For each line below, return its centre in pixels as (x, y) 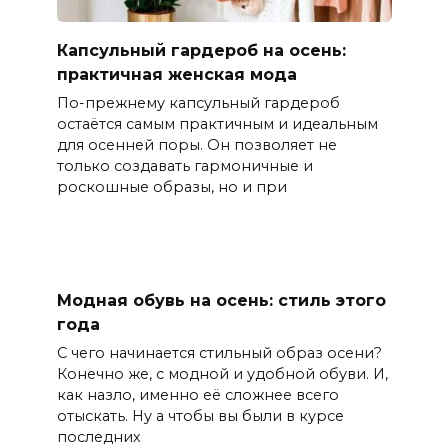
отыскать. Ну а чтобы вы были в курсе (200, 416)
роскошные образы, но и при (171, 186)
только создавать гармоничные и (184, 165)
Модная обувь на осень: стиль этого (221, 301)
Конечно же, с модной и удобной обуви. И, (222, 374)
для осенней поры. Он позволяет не (196, 144)
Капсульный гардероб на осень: (201, 50)
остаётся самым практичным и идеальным (217, 123)
